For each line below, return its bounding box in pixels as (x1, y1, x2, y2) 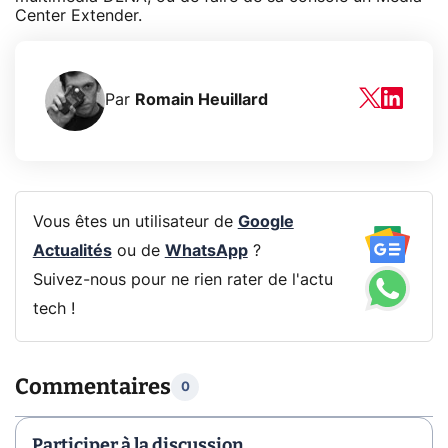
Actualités (32, 243, 112, 260)
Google (237, 214, 294, 231)
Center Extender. (15, 7, 142, 24)
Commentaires (15, 373, 171, 401)
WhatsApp (164, 243, 248, 260)
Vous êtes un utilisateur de (32, 214, 238, 231)
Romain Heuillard (135, 92, 268, 109)
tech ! (32, 301, 75, 318)
